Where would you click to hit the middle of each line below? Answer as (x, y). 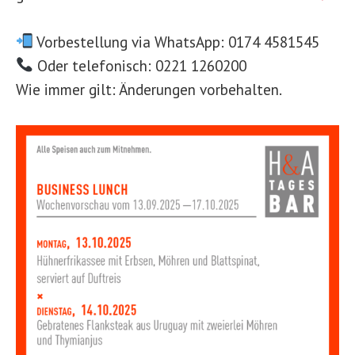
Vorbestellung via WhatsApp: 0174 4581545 (176, 41)
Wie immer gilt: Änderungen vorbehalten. (149, 89)
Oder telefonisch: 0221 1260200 (139, 65)
